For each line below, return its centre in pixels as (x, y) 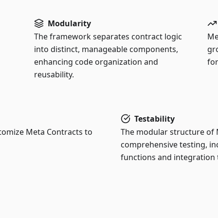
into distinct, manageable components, (106, 49)
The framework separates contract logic (108, 36)
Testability (154, 119)
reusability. (54, 74)
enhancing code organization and (96, 62)
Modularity (70, 23)
